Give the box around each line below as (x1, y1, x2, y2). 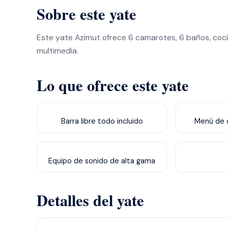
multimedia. (37, 45, 78, 56)
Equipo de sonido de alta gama (48, 156, 155, 165)
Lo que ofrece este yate (37, 73, 189, 96)
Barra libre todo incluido (61, 117, 143, 126)
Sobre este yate (37, 2, 136, 25)
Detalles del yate (37, 189, 144, 212)
